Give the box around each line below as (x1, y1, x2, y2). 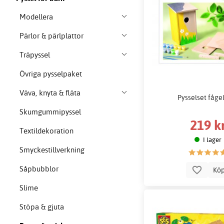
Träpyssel (19, 50, 50, 60)
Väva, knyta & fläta (19, 88, 80, 98)
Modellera (19, 12, 53, 22)
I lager (202, 135, 221, 143)
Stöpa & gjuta (19, 202, 64, 212)
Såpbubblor (19, 164, 58, 174)
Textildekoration (19, 126, 73, 136)
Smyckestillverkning (19, 145, 84, 155)
